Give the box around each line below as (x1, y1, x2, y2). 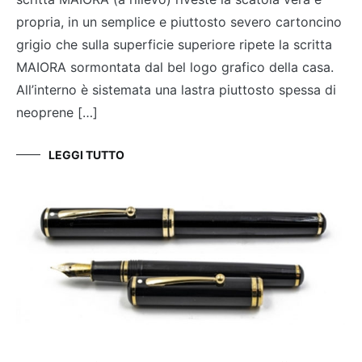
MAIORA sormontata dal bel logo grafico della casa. (16, 58, 334, 75)
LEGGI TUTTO (48, 147, 124, 162)
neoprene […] (16, 103, 98, 120)
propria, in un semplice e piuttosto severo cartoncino (16, 13, 342, 30)
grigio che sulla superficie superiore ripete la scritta (16, 36, 332, 53)
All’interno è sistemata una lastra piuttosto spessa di (16, 81, 336, 98)
